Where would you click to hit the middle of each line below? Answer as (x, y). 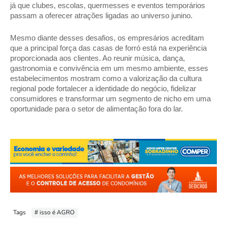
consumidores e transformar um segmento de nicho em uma (110, 99)
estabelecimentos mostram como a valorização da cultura (106, 78)
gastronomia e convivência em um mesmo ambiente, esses (109, 68)
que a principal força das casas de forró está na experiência (108, 48)
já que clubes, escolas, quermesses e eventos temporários (108, 5)
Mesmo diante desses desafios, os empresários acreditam (107, 38)
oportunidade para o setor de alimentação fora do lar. (97, 109)
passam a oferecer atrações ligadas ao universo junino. (102, 15)
